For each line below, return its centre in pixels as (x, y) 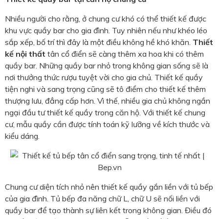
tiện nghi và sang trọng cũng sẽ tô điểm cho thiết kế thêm (105, 89)
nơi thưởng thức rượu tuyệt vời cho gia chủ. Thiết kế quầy (104, 77)
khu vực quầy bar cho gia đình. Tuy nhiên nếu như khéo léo (106, 31)
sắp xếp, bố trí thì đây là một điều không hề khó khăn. (99, 42)
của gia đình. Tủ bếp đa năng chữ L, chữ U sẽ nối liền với (102, 199)
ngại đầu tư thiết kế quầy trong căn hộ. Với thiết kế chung (105, 113)
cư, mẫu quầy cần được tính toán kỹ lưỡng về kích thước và (107, 124)
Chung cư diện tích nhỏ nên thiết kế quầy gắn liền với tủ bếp (109, 187)
